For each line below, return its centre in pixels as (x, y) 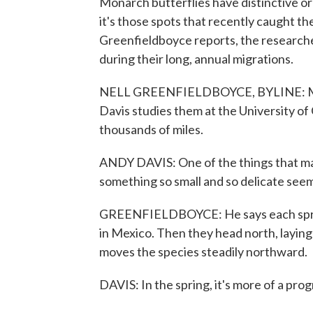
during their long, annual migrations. (196, 59)
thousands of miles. (151, 129)
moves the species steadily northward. (203, 252)
